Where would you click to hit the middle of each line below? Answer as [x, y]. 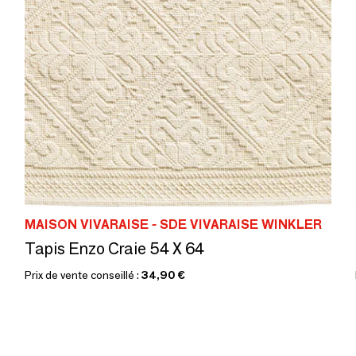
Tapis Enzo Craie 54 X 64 [114, 248]
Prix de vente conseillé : [83, 275]
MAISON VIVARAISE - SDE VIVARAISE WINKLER [173, 224]
